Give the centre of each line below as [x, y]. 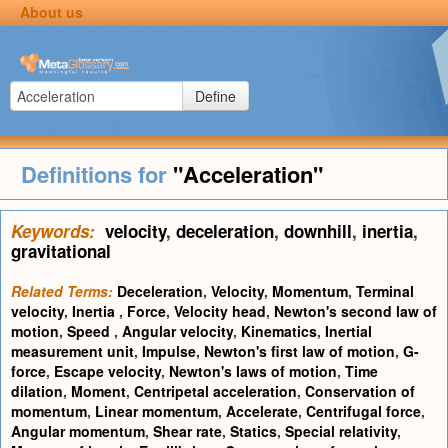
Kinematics [279, 331]
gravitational [61, 251]
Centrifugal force [363, 411]
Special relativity [341, 431]
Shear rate [187, 431]
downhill [318, 231]
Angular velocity [177, 331]
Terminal [385, 291]
